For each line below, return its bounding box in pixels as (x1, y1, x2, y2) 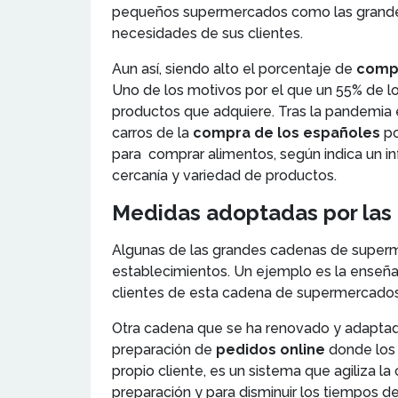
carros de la (112, 123, 193, 141)
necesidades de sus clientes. (112, 24, 303, 42)
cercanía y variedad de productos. (112, 166, 337, 184)
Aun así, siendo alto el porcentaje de (112, 60, 356, 77)
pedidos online (216, 340, 325, 358)
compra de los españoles (193, 123, 380, 141)
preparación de (112, 340, 216, 358)
